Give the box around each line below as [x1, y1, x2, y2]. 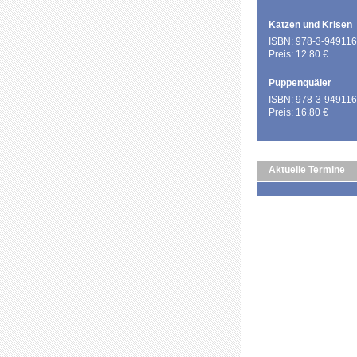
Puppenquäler [269, 77, 331, 88]
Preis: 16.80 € [269, 107, 328, 118]
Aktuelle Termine [269, 164, 345, 175]
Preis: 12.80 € [269, 49, 328, 60]
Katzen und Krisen [269, 19, 352, 30]
